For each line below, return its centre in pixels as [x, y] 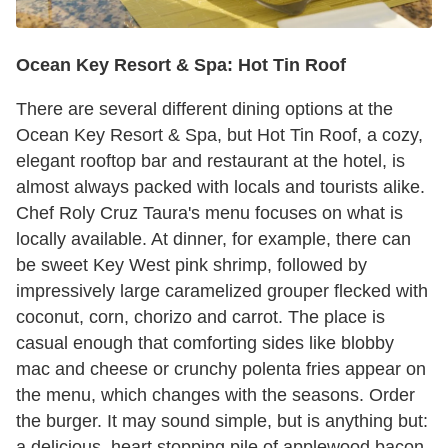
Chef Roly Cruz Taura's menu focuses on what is [209, 213]
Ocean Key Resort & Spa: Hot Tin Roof [183, 65]
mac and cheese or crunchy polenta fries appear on [221, 369]
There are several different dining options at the [204, 109]
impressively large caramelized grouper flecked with [222, 291]
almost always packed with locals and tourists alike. [220, 187]
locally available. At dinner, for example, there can [213, 239]
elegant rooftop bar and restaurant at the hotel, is [210, 161]
